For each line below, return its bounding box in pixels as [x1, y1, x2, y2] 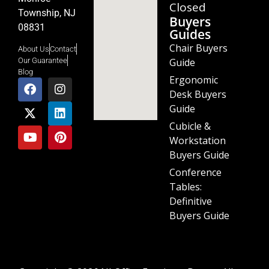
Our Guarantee [18, 55, 67, 65]
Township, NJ [18, 7, 76, 19]
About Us [18, 44, 49, 53]
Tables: [169, 180, 202, 193]
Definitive [169, 194, 212, 208]
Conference [169, 165, 222, 179]
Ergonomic [169, 73, 218, 86]
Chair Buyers [169, 41, 228, 55]
